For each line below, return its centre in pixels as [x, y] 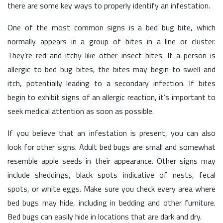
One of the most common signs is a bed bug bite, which [111, 27]
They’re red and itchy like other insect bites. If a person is [111, 55]
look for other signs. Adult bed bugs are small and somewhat [111, 147]
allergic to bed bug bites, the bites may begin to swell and [111, 69]
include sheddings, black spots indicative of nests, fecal [111, 175]
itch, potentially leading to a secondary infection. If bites [111, 83]
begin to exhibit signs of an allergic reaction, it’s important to [111, 97]
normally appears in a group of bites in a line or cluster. [111, 41]
